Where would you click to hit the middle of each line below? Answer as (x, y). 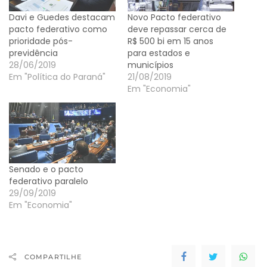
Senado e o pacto (46, 170)
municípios (150, 65)
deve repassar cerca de (177, 29)
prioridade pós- (41, 41)
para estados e (159, 53)
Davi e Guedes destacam (62, 17)
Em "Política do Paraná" (57, 77)
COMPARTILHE (53, 257)
